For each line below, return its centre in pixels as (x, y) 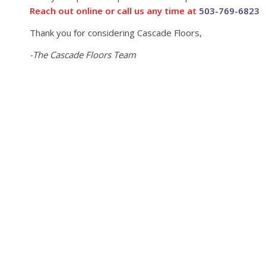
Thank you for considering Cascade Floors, (116, 32)
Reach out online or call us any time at (114, 11)
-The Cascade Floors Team (83, 54)
